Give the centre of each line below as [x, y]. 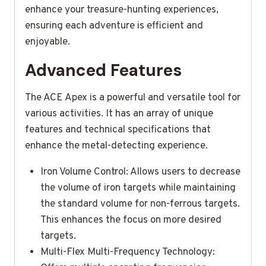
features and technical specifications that [118, 130]
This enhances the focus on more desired [131, 220]
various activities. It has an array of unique [119, 114]
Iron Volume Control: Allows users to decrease [140, 172]
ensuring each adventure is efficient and [114, 26]
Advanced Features [103, 70]
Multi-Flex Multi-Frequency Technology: [127, 252]
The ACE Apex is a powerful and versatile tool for [133, 98]
